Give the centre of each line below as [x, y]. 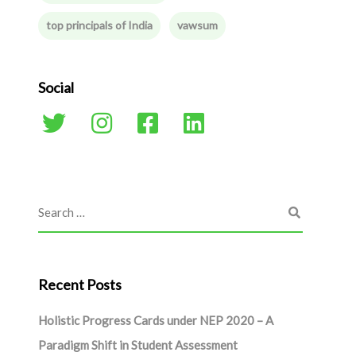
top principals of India [99, 25]
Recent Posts [79, 284]
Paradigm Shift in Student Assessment [137, 345]
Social [56, 87]
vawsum [197, 25]
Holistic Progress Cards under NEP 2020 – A [155, 320]
